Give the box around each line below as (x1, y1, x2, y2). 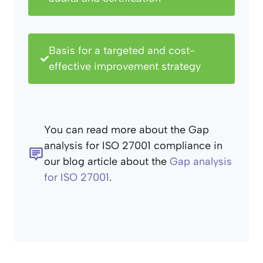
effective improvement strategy (49, 60, 201, 73)
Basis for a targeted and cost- (49, 44, 195, 58)
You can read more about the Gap (44, 123, 209, 137)
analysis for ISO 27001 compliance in (44, 139, 222, 153)
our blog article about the (44, 155, 170, 168)
